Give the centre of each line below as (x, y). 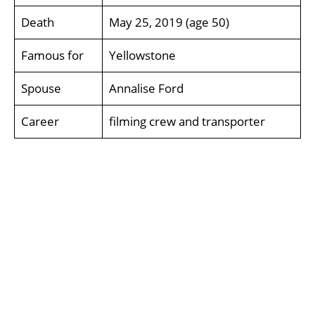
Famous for (52, 55)
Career (40, 121)
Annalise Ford (146, 88)
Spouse (41, 88)
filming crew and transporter (187, 121)
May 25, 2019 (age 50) (169, 22)
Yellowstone (142, 55)
